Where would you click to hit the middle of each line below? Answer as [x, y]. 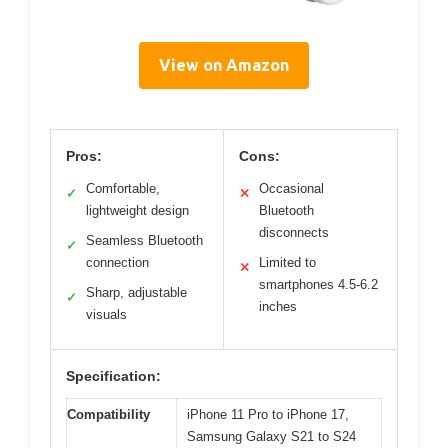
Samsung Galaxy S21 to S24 [271, 436]
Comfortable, [123, 188]
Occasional [291, 188]
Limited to [287, 262]
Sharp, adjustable [136, 292]
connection [117, 262]
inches [278, 306]
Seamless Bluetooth [144, 240]
